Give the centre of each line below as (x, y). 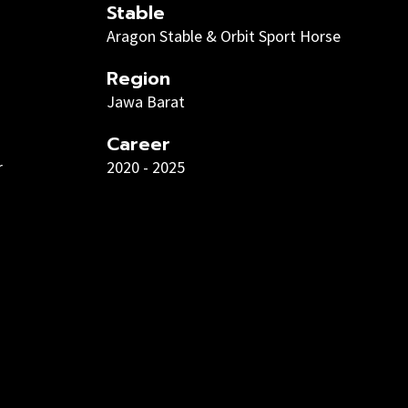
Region (138, 78)
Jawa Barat (146, 102)
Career (138, 144)
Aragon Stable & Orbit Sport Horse (224, 36)
